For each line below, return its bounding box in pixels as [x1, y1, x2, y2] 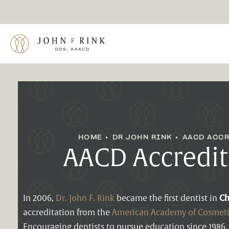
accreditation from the [22, 207, 112, 218]
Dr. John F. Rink [55, 193, 114, 203]
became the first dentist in [114, 193, 219, 203]
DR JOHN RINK [112, 133, 172, 141]
